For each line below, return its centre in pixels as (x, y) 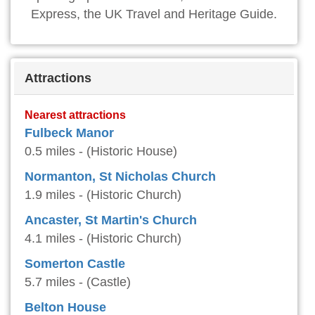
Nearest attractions (75, 115)
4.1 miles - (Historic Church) (103, 239)
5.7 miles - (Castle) (78, 282)
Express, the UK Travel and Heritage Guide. (154, 14)
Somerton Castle (75, 264)
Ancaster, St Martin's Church (111, 220)
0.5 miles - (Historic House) (101, 152)
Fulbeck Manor (69, 133)
